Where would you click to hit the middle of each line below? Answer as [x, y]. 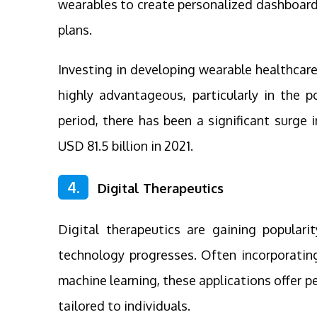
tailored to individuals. [124, 305]
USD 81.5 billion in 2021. [126, 145]
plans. [75, 29]
